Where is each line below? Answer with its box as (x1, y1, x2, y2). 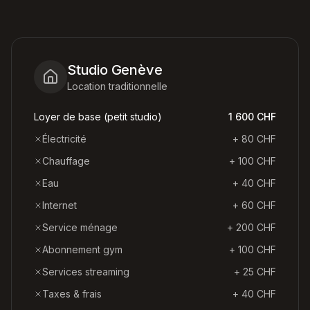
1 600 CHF (228, 111, 276, 122)
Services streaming (42, 266, 129, 277)
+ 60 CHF (232, 199, 276, 211)
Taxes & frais (42, 288, 102, 300)
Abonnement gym (42, 244, 122, 255)
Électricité (42, 133, 86, 145)
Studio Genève (67, 62, 163, 78)
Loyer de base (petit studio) (34, 111, 162, 122)
